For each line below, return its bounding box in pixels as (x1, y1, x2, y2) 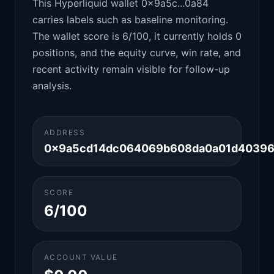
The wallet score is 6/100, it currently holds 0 (32, 30, 242, 42)
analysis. (32, 80, 72, 92)
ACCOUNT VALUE (44, 253, 118, 262)
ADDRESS (44, 128, 86, 137)
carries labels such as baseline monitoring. (32, 13, 228, 26)
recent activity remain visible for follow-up (32, 63, 230, 75)
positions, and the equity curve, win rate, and (32, 46, 241, 59)
